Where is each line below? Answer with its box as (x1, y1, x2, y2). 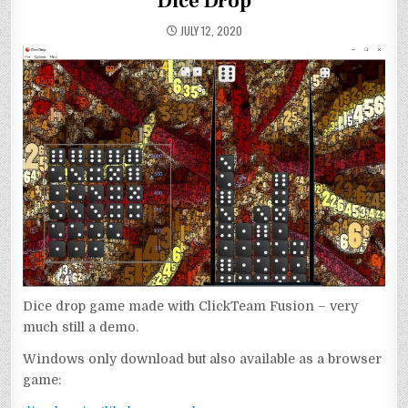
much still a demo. (23, 320, 139, 335)
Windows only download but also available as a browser (23, 352, 382, 367)
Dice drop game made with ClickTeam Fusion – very (23, 299, 359, 314)
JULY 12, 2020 (177, 23, 242, 38)
